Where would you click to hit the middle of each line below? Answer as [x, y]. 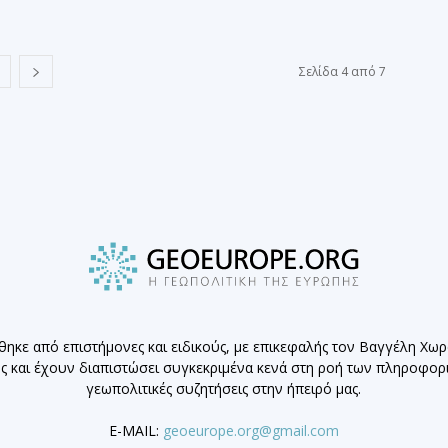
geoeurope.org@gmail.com [250, 431]
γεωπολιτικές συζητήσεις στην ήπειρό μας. [224, 389]
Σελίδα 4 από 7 [342, 72]
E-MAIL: [135, 431]
